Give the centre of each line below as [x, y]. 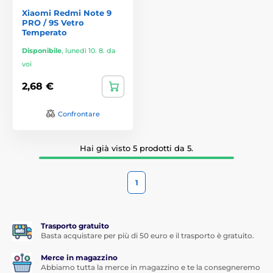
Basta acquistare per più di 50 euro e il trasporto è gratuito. [147, 235]
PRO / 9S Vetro [53, 22]
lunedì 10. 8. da [90, 50]
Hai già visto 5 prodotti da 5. [136, 148]
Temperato [44, 32]
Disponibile [42, 50]
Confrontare [79, 114]
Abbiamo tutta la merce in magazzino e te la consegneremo [151, 267]
